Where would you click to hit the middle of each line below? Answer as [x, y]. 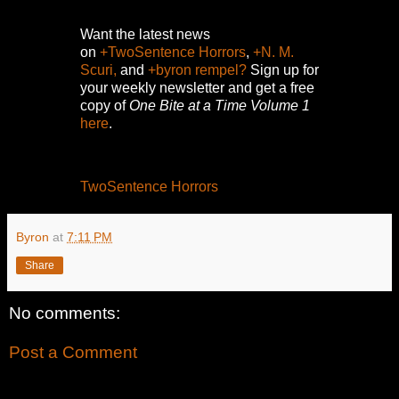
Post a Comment [73, 352]
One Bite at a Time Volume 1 [220, 105]
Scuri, [98, 69]
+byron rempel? [197, 69]
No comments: [65, 313]
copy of [105, 105]
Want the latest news [145, 34]
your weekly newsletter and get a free [197, 87]
